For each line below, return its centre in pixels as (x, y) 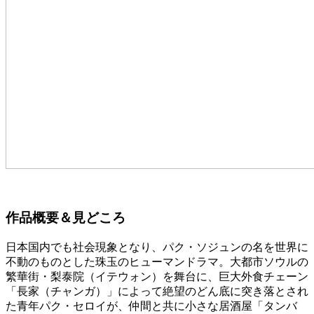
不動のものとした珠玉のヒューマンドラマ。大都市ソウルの (157, 261)
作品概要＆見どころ (66, 217)
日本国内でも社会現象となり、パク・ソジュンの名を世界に (157, 247)
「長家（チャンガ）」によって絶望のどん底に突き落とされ (157, 291)
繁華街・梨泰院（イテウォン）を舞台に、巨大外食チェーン (157, 276)
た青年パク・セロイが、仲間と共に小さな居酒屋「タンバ (151, 306)
